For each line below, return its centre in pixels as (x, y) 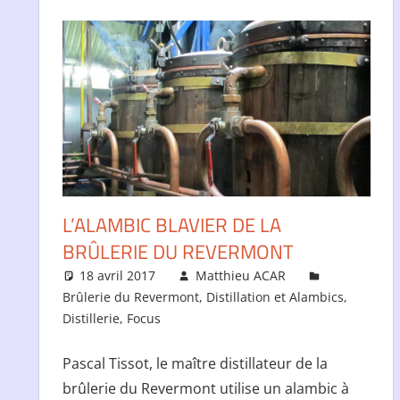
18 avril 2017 (118, 275)
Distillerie (91, 318)
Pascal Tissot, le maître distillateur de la (195, 363)
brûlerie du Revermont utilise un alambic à (205, 388)
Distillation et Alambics (275, 296)
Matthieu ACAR (240, 275)
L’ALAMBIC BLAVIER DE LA (171, 225)
